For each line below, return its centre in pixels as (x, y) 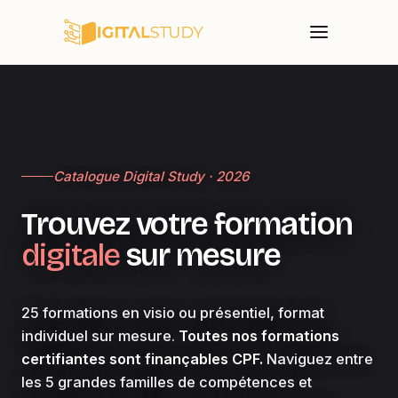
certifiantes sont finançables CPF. (142, 358)
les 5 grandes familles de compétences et (167, 382)
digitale (71, 255)
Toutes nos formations (259, 335)
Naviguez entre (318, 358)
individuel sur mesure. (100, 335)
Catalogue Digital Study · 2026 (151, 176)
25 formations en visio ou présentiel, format (173, 312)
